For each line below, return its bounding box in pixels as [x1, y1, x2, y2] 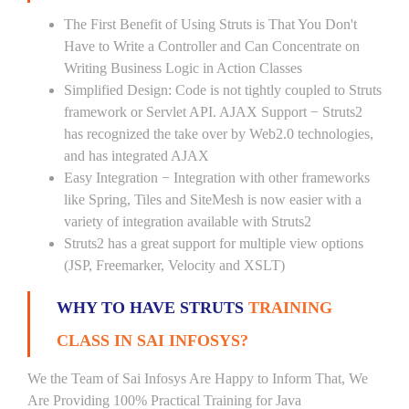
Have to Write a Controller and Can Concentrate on [64, 38, 360, 54]
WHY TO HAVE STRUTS [57, 299, 248, 317]
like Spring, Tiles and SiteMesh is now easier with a [64, 192, 362, 207]
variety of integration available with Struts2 [64, 214, 311, 229]
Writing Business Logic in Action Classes [64, 60, 302, 76]
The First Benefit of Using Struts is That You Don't [64, 16, 357, 32]
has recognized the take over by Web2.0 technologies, [64, 126, 373, 142]
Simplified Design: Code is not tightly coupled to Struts [64, 82, 382, 98]
